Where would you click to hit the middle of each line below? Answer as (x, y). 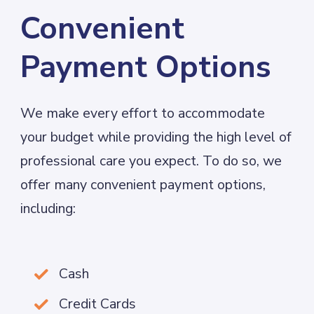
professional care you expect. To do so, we (151, 161)
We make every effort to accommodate (143, 113)
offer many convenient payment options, (143, 184)
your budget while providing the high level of (156, 137)
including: (48, 208)
